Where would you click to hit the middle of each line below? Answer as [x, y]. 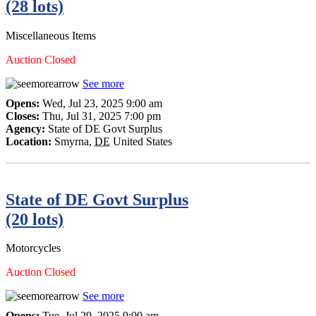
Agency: [27, 128]
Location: [30, 141]
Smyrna [72, 141]
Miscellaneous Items [51, 35]
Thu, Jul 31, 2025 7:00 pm [102, 116]
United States [142, 141]
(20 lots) [35, 219]
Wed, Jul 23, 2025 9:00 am [102, 103]
